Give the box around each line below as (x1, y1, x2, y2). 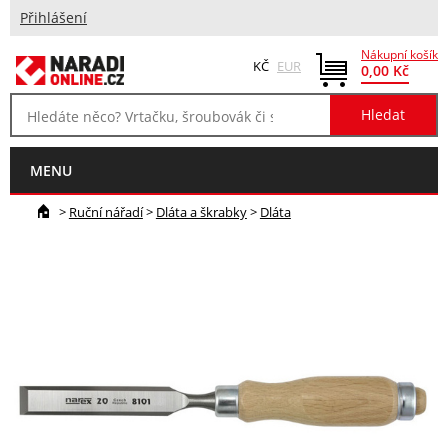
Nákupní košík (361, 46, 438, 63)
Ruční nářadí (68, 202, 143, 221)
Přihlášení (20, 9, 87, 27)
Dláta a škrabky (155, 202, 247, 221)
